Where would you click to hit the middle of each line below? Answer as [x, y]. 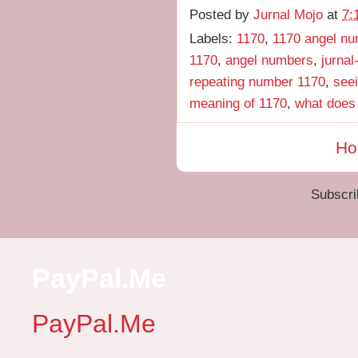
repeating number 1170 [257, 82]
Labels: [213, 39]
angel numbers [269, 60]
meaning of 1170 [238, 103]
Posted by [221, 14]
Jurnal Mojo [288, 14]
